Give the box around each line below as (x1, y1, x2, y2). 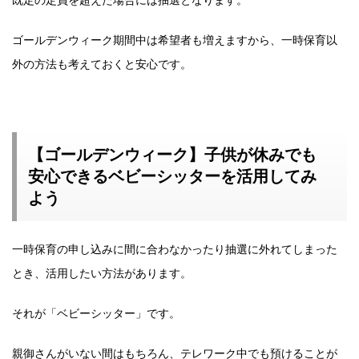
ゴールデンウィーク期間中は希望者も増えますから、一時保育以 (12, 33, 337, 46)
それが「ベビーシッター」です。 (12, 306, 180, 320)
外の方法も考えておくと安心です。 (12, 57, 192, 71)
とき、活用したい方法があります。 (12, 266, 192, 280)
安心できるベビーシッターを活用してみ (28, 167, 317, 186)
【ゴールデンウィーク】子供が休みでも (28, 145, 317, 164)
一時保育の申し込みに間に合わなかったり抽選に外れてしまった (12, 242, 337, 256)
